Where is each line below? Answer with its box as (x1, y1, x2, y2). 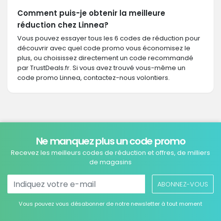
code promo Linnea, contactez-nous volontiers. (17, 73, 170, 82)
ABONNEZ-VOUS (157, 179, 208, 189)
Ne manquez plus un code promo (36, 134, 185, 148)
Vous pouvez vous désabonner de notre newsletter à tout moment (19, 200, 202, 208)
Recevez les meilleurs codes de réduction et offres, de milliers (11, 148, 210, 157)
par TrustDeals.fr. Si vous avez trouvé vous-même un (17, 63, 185, 73)
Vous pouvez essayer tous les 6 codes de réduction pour (17, 34, 200, 43)
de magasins (89, 157, 132, 167)
